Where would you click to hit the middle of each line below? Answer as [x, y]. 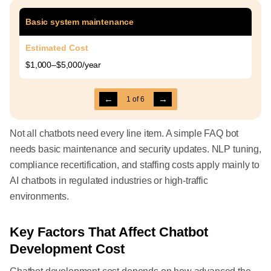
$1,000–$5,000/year [64, 65]
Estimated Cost [57, 48]
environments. [39, 197]
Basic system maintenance [80, 22]
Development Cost [67, 249]
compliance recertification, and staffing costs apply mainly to [135, 165]
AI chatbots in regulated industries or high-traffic [109, 181]
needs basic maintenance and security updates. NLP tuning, [135, 149]
